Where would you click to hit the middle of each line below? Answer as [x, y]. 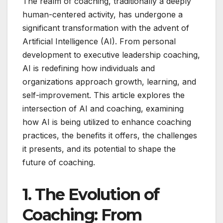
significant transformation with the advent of [106, 28]
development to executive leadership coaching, [111, 55]
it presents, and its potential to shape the [99, 149]
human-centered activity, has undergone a [103, 14]
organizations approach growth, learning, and [109, 81]
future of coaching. [59, 162]
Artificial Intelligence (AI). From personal [99, 41]
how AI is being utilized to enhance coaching [107, 122]
